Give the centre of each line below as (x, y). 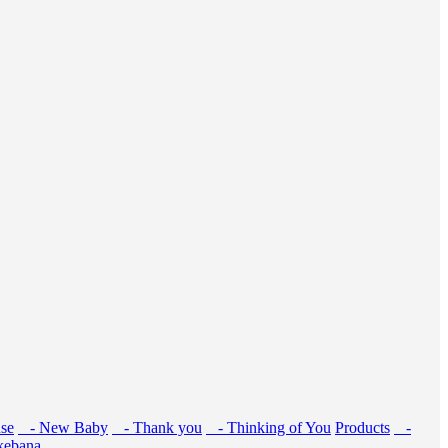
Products (362, 427)
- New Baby (63, 427)
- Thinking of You (268, 427)
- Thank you (157, 427)
